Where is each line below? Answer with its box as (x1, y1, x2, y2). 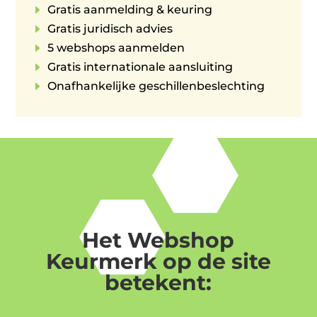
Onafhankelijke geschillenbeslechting (47, 79, 265, 93)
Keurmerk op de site (45, 248, 271, 275)
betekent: (105, 270, 212, 296)
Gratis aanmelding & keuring (47, 3, 213, 17)
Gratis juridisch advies (47, 22, 173, 36)
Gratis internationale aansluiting (47, 60, 234, 74)
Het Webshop (82, 227, 235, 254)
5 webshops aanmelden (47, 41, 185, 55)
